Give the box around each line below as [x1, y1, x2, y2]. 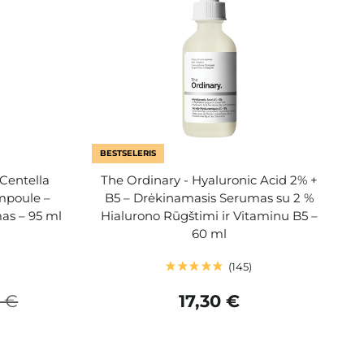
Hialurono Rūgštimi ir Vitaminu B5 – [100, 207, 318, 223]
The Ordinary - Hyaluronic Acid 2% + [100, 171, 318, 188]
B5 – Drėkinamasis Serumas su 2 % [104, 189, 314, 206]
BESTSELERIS [100, 147, 157, 158]
